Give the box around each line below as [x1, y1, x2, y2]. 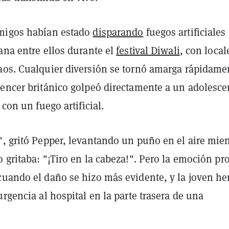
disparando [93, 25, 144, 39]
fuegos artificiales [143, 25, 226, 39]
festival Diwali [116, 43, 180, 57]
